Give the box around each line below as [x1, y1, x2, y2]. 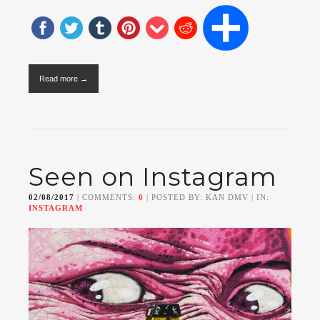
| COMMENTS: [74, 193, 139, 201]
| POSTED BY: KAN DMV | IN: [144, 193, 269, 201]
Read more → [39, 74, 88, 83]
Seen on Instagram [29, 161, 277, 192]
